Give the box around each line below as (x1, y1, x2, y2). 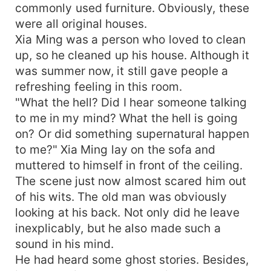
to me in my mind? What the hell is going (15, 110, 238, 125)
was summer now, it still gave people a (15, 63, 229, 78)
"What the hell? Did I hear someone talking (15, 94, 247, 109)
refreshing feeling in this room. (15, 79, 182, 94)
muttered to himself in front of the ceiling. (15, 157, 243, 172)
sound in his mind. (15, 236, 114, 251)
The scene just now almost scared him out (15, 173, 247, 188)
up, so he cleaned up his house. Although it (15, 47, 250, 62)
